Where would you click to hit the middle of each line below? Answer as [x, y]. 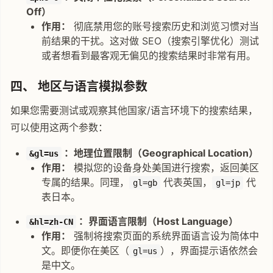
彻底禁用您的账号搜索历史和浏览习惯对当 [165, 26]
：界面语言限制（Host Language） [158, 221]
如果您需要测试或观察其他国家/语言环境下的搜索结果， [134, 110]
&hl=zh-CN [51, 222]
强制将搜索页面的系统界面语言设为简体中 [165, 236]
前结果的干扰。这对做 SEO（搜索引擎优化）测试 [151, 41]
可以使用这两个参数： [59, 127]
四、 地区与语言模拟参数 [79, 86]
